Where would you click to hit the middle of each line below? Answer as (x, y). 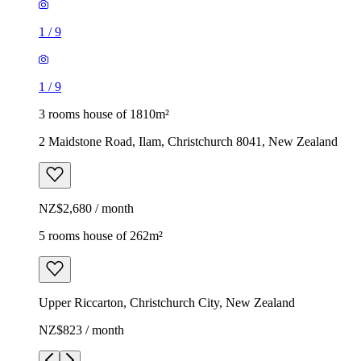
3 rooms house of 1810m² (104, 114)
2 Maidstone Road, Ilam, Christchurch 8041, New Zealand (188, 141)
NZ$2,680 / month (86, 208)
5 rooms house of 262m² (101, 235)
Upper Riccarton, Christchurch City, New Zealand (167, 302)
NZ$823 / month (81, 330)
